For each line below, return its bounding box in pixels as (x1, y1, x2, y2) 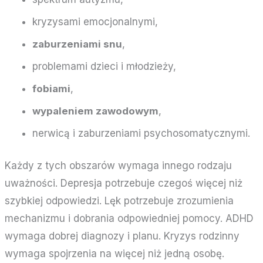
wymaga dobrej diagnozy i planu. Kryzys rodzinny (5, 230, 240, 242)
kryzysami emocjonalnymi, (32, 15, 158, 28)
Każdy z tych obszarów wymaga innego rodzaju (5, 159, 232, 171)
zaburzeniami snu (32, 38, 122, 50)
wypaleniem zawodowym (32, 104, 159, 117)
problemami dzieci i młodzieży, (32, 60, 176, 72)
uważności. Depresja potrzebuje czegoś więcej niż (5, 177, 243, 189)
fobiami (32, 82, 70, 95)
